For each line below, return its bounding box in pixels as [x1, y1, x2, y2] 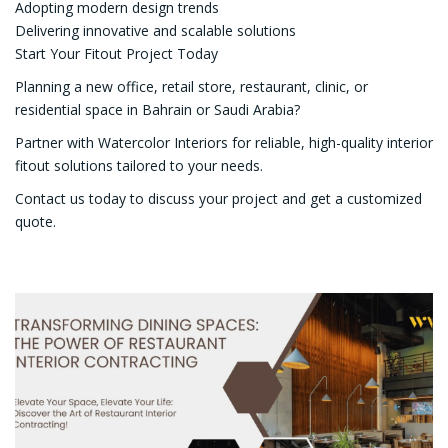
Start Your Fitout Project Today [15, 43, 218, 63]
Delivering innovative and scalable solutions [15, 20, 296, 40]
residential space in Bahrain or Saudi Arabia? [15, 99, 300, 119]
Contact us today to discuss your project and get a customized [15, 188, 422, 208]
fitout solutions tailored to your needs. [15, 155, 263, 175]
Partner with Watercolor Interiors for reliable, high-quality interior [15, 132, 433, 152]
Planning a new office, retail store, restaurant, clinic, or [15, 76, 368, 96]
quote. [15, 211, 56, 231]
